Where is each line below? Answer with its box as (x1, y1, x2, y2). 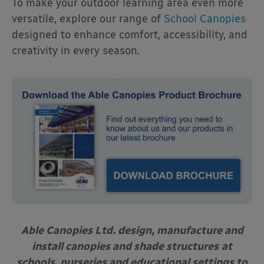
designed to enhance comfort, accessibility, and (12, 28, 247, 41)
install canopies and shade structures (32, 239, 219, 253)
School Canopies (164, 12, 246, 25)
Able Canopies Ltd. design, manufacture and (21, 223, 243, 237)
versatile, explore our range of (12, 12, 164, 25)
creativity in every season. (12, 44, 140, 57)
